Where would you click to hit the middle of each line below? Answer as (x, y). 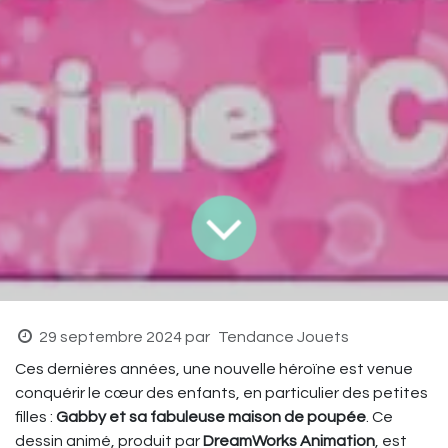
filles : (35, 416)
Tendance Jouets (283, 336)
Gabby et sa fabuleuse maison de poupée (211, 416)
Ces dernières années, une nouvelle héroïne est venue (214, 368)
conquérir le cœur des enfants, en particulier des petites (221, 392)
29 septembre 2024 (110, 336)
